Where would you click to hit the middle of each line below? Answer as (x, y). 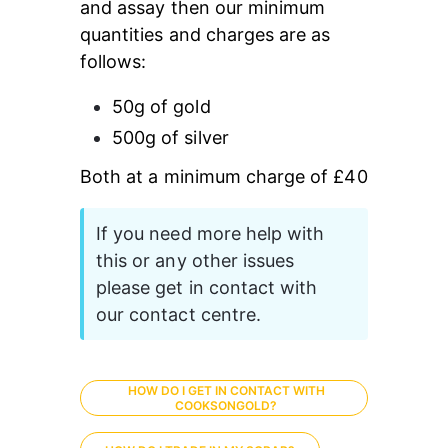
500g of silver (170, 137)
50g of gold (161, 106)
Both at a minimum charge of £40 (224, 176)
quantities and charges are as (208, 34)
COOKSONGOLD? (226, 405)
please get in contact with (209, 287)
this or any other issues (198, 260)
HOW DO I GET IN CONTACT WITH (226, 390)
